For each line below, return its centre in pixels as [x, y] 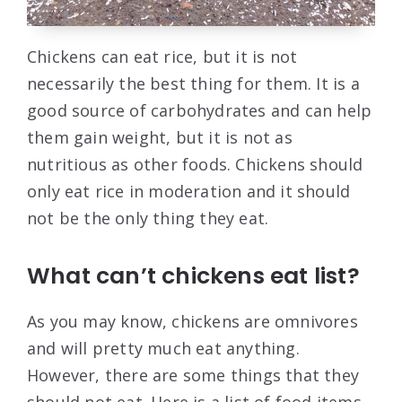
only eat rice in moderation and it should [189, 192]
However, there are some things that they [193, 376]
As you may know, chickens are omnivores [192, 322]
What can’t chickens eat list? [193, 276]
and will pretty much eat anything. [163, 349]
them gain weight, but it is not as [160, 138]
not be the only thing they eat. [148, 218]
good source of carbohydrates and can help [200, 111]
